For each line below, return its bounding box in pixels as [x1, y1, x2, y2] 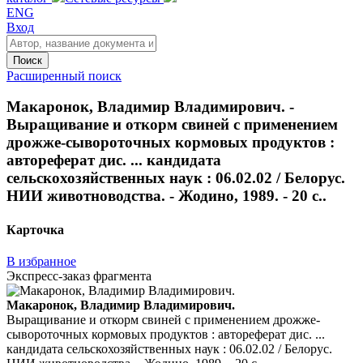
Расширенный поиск [6, 68, 122, 83]
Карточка [6, 222, 64, 237]
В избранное [6, 254, 76, 268]
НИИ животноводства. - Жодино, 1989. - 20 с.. [6, 187, 327, 205]
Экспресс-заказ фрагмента [6, 268, 152, 283]
